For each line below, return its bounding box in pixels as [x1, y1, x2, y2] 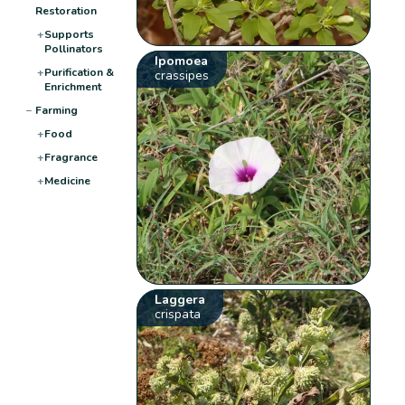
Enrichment [43, 79, 101, 94]
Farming [34, 102, 78, 118]
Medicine [43, 173, 90, 188]
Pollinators [43, 41, 103, 56]
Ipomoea [155, 52, 209, 70]
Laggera [155, 290, 206, 308]
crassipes [155, 66, 210, 84]
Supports [43, 26, 94, 42]
